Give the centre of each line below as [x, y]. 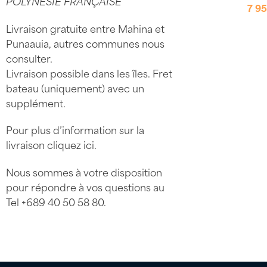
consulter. [29, 58]
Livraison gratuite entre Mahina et [85, 28]
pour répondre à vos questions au [85, 187]
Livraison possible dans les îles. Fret [89, 72]
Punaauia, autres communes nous [85, 43]
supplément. [35, 102]
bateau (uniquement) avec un [75, 87]
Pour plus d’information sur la [75, 130]
